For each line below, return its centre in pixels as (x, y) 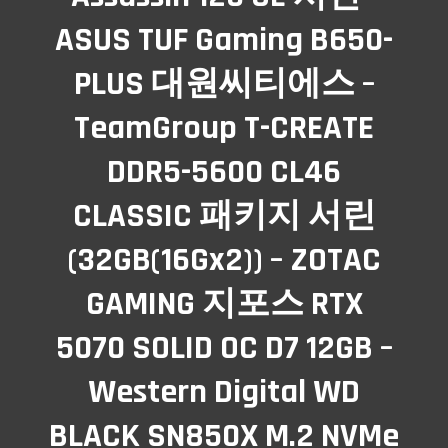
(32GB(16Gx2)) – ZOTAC (224, 260)
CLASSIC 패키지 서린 (224, 216)
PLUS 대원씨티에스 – (224, 84)
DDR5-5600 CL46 (224, 172)
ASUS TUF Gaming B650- (224, 40)
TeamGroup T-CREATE (224, 128)
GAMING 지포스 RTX (224, 304)
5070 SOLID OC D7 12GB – (224, 348)
